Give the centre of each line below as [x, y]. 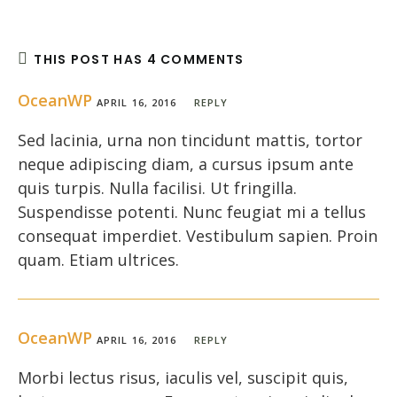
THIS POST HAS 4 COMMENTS [139, 60]
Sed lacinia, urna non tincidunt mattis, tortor [190, 140]
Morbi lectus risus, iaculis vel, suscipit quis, [183, 378]
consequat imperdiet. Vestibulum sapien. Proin [198, 236]
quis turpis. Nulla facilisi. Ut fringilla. [157, 188]
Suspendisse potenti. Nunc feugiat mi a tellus [192, 212]
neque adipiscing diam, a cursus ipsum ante [186, 164]
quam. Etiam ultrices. [98, 260]
